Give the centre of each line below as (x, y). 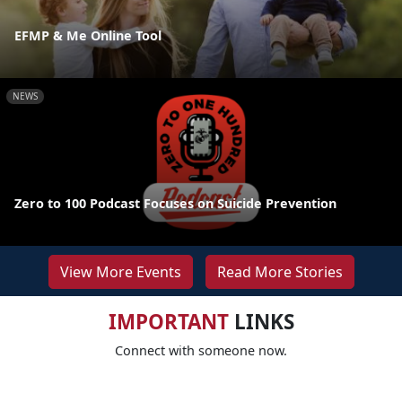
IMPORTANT (168, 321)
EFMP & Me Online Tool (88, 36)
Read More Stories (280, 271)
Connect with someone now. (201, 350)
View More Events (120, 271)
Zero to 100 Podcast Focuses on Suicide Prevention (175, 203)
